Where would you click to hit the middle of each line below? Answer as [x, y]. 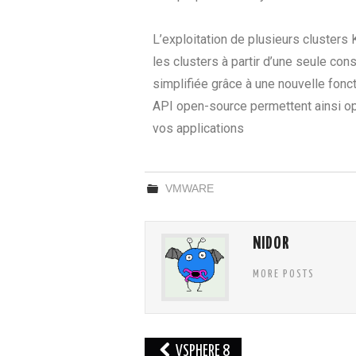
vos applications [198, 129]
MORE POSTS [284, 275]
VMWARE [190, 189]
